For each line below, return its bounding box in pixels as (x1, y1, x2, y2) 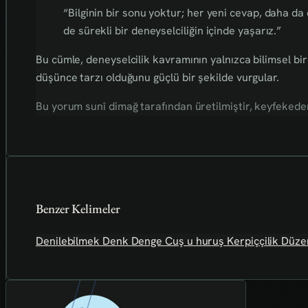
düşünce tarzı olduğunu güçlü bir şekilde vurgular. (36, 70, 279, 85)
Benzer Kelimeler (36, 200, 120, 218)
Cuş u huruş (165, 233, 228, 248)
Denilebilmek (36, 233, 102, 248)
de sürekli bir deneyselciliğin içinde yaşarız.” (63, 23, 282, 38)
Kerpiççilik (227, 233, 282, 248)
